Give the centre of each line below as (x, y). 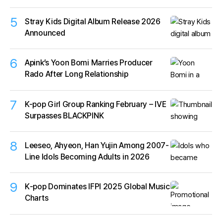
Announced (45, 33)
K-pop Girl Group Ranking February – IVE (96, 104)
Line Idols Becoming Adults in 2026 (87, 157)
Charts (37, 198)
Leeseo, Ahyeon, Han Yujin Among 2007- (97, 145)
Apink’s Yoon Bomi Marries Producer (89, 63)
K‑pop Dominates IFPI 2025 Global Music (97, 187)
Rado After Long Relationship (77, 74)
